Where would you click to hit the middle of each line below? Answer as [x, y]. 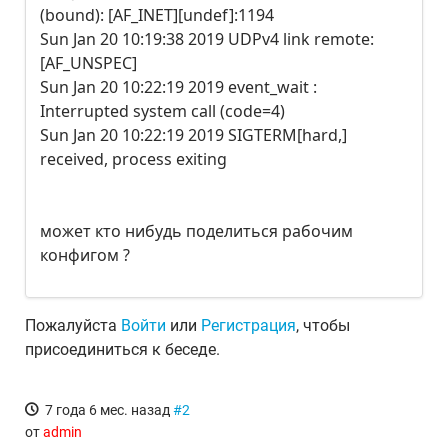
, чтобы [323, 325]
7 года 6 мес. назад [108, 410]
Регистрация [248, 325]
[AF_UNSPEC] [88, 63]
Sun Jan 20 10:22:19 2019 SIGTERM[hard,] [193, 135]
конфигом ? [85, 255]
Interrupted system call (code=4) [162, 111]
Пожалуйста [73, 325]
